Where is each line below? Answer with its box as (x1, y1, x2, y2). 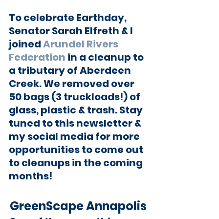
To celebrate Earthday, (9, 10, 129, 24)
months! (9, 169, 52, 183)
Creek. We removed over (9, 76, 136, 90)
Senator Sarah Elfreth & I (9, 23, 135, 38)
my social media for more (9, 129, 142, 143)
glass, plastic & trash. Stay (9, 103, 145, 117)
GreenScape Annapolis (10, 197, 147, 214)
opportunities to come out (9, 142, 145, 156)
